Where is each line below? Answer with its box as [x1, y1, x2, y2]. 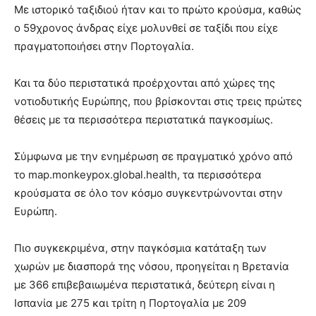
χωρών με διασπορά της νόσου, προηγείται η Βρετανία [14, 260, 289, 274]
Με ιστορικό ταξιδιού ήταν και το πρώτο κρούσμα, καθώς [14, 3, 301, 17]
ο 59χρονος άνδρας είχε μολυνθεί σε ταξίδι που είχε [14, 21, 278, 35]
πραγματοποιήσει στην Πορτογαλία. [14, 39, 194, 54]
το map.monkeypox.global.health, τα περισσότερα [14, 168, 262, 182]
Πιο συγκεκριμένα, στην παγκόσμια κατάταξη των [14, 241, 267, 255]
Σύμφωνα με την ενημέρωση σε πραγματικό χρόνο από [14, 150, 293, 164]
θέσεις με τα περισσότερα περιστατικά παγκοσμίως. [14, 113, 273, 127]
